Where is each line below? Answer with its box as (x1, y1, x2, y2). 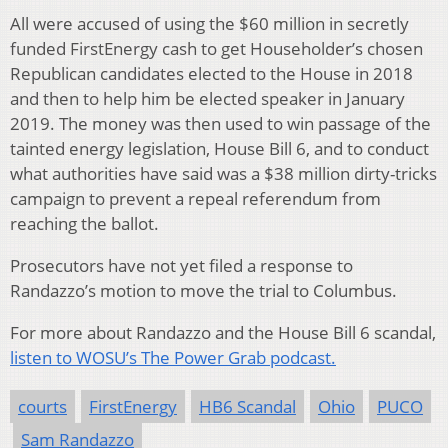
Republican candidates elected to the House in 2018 (10, 61, 413, 85)
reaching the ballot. (10, 211, 159, 235)
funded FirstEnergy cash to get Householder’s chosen (10, 36, 423, 60)
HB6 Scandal (199, 394, 296, 418)
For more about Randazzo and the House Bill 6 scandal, (10, 320, 436, 344)
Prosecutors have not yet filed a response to (10, 253, 353, 277)
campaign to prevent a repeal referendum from (10, 186, 381, 210)
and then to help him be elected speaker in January (10, 86, 405, 110)
